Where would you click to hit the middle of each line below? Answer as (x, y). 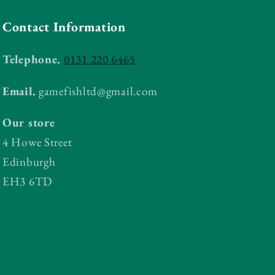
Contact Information (64, 27)
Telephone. (32, 60)
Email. (19, 91)
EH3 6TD (28, 181)
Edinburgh (29, 161)
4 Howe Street (37, 142)
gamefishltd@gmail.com (97, 91)
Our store (29, 122)
